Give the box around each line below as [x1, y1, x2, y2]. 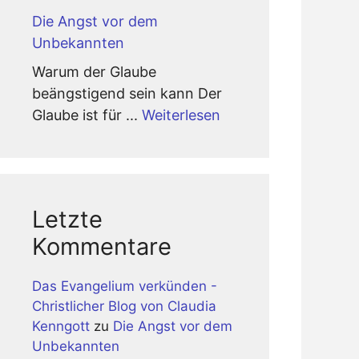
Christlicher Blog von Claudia [32, 298, 216, 314]
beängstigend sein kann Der [32, 85, 222, 102]
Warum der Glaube [32, 63, 156, 80]
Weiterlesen [142, 107, 220, 123]
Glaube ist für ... [32, 107, 142, 123]
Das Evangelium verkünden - [32, 278, 217, 294]
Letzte [32, 205, 103, 233]
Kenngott [32, 318, 90, 334]
